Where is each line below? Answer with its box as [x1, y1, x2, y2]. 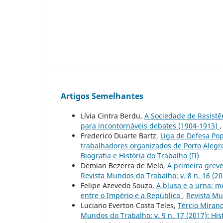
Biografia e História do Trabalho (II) [81, 151, 199, 161]
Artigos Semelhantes [61, 91, 143, 102]
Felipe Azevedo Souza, [81, 181, 156, 191]
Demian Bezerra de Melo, [81, 161, 167, 171]
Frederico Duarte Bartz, [81, 131, 160, 141]
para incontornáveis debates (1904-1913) [81, 121, 220, 131]
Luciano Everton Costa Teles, [81, 201, 178, 211]
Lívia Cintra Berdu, [81, 111, 144, 121]
